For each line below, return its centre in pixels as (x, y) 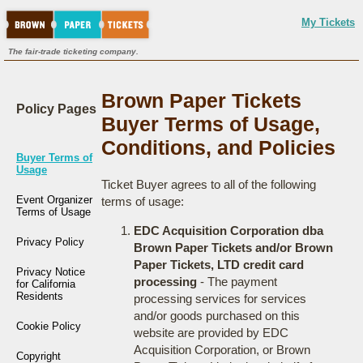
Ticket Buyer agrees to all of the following (208, 184)
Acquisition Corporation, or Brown (222, 350)
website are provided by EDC (211, 333)
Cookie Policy (49, 326)
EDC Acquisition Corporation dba (228, 231)
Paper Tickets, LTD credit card (218, 265)
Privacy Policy (50, 242)
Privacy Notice (51, 272)
